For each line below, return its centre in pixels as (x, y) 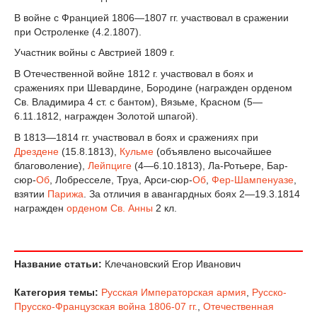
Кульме (137, 151)
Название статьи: (58, 264)
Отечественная (238, 306)
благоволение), (51, 165)
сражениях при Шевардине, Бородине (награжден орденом (153, 88)
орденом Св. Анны (110, 208)
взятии (31, 194)
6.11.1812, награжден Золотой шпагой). (106, 116)
